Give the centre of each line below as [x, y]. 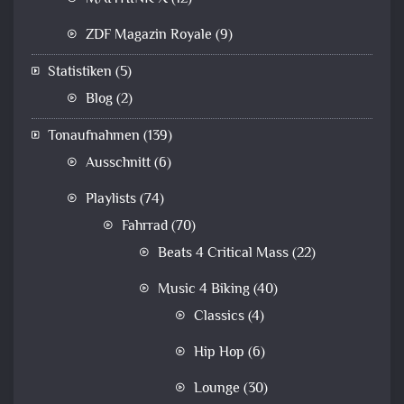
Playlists [111, 199]
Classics [219, 317]
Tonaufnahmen [94, 136]
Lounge [217, 389]
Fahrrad [145, 226]
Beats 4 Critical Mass [223, 253]
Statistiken [80, 72]
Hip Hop [219, 353]
